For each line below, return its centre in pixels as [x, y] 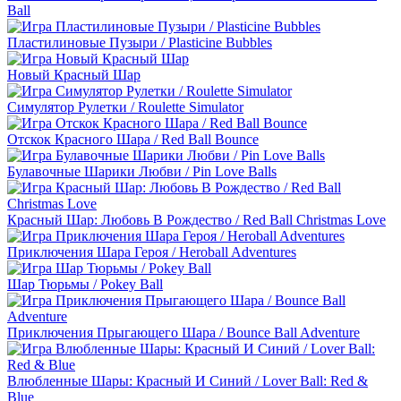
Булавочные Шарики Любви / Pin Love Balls [142, 172]
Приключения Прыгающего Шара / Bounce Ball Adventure [183, 333]
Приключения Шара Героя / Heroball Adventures [152, 252]
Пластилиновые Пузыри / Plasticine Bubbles [140, 43]
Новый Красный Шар [74, 75]
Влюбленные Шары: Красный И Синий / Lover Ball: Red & [188, 381]
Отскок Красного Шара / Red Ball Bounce [133, 140]
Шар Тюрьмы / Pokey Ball [85, 285]
